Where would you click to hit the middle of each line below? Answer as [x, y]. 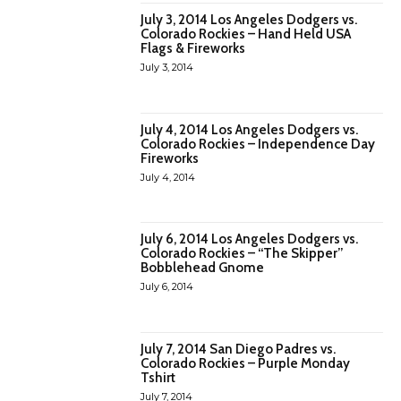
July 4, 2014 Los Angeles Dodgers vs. [250, 129]
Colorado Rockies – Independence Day [258, 144]
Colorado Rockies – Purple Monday [246, 363]
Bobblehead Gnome [203, 268]
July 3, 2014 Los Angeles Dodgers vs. [249, 20]
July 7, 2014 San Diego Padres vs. [239, 349]
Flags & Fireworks [193, 49]
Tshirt [158, 377]
